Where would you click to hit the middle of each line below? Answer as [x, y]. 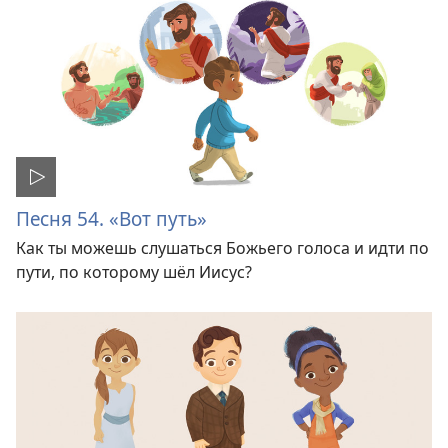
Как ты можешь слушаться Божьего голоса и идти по [222, 247]
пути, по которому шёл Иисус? [134, 271]
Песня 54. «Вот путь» [111, 218]
